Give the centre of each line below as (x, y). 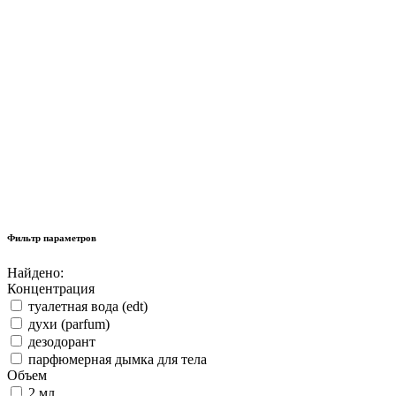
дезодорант (62, 342)
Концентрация (51, 289)
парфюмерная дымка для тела (118, 359)
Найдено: (35, 273)
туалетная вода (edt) (88, 306)
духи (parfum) (69, 324)
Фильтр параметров (52, 238)
